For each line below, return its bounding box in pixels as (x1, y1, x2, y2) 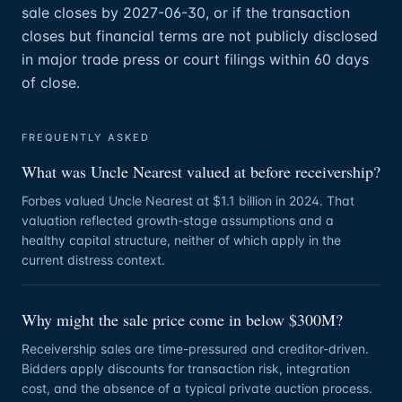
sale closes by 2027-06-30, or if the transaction (22, 4, 350, 22)
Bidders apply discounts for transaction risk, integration (22, 361, 350, 376)
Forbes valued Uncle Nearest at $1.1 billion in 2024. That (22, 193, 354, 208)
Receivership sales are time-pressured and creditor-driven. (22, 341, 369, 356)
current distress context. (22, 252, 165, 267)
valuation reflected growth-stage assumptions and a (22, 213, 334, 228)
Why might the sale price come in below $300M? (22, 309, 343, 330)
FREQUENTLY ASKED (22, 131, 150, 144)
